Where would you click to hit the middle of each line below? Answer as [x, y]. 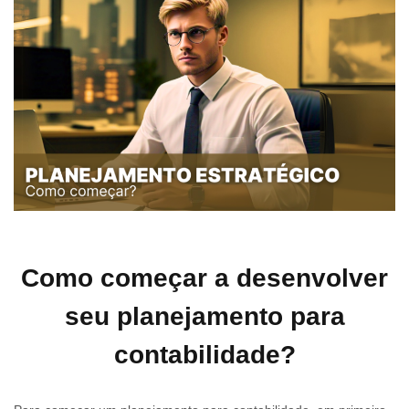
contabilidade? [204, 355]
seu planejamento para [204, 317]
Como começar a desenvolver [204, 278]
